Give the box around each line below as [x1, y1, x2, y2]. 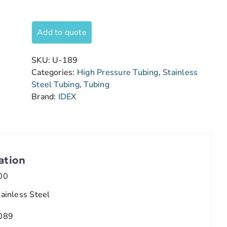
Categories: [31, 67, 77, 78]
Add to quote [37, 27, 87, 38]
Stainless [163, 67, 198, 78]
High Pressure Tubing [77, 67, 159, 78]
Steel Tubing [31, 79, 80, 90]
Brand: [31, 91, 58, 102]
